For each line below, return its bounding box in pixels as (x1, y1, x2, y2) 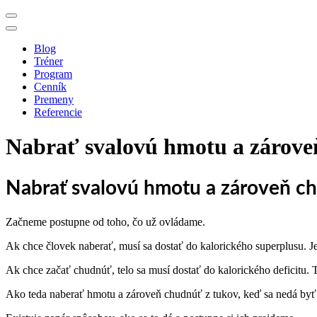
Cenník (34, 81, 67, 93)
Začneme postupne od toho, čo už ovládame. (6, 215, 208, 228)
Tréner (34, 55, 63, 67)
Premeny (34, 93, 74, 105)
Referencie (34, 106, 82, 118)
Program (34, 68, 72, 80)
